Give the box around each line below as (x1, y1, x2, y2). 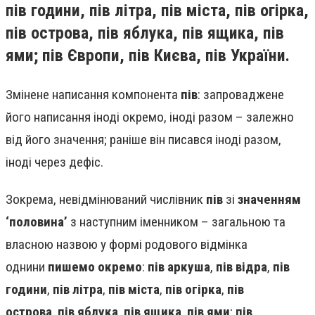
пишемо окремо (48, 259, 142, 276)
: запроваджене (198, 86, 284, 103)
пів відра (216, 259, 267, 276)
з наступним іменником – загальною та (67, 214, 285, 231)
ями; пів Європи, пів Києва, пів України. (6, 46, 290, 66)
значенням (238, 191, 301, 208)
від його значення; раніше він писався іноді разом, (6, 131, 281, 148)
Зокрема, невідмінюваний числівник (6, 191, 206, 208)
